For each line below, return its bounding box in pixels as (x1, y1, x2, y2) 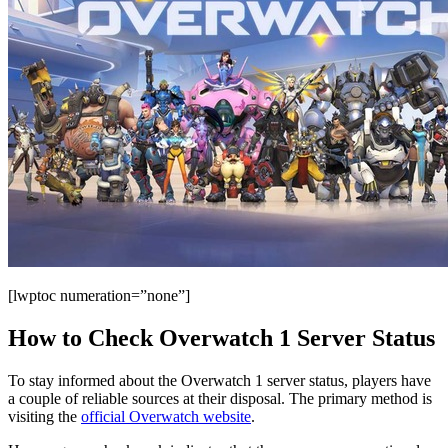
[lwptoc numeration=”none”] (8, 286, 190, 304)
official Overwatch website (81, 407, 251, 425)
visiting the (8, 407, 81, 425)
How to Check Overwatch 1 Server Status (8, 324, 435, 351)
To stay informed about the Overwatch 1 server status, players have (8, 371, 431, 389)
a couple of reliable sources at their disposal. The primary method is (8, 389, 432, 407)
